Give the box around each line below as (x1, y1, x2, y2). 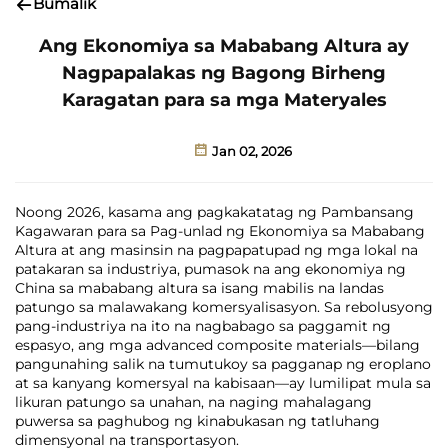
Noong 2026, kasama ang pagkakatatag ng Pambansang (15, 203, 414, 221)
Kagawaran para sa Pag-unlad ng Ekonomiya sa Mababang (15, 222, 425, 240)
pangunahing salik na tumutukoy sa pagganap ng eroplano (15, 355, 431, 373)
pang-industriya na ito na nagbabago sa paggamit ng (15, 317, 391, 335)
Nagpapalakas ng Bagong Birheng (62, 62, 386, 84)
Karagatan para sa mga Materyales (61, 89, 387, 111)
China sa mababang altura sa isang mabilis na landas (15, 279, 384, 297)
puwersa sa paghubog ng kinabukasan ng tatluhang (15, 412, 380, 430)
